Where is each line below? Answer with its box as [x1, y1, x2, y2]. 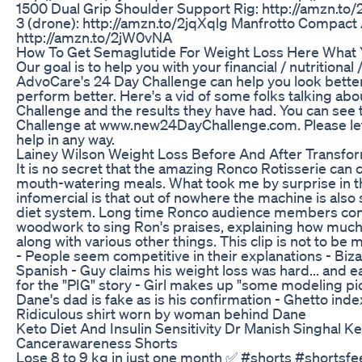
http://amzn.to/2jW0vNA [16, 27, 172, 46]
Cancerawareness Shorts [16, 333, 178, 351]
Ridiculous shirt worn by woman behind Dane [16, 304, 306, 322]
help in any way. [16, 129, 115, 148]
